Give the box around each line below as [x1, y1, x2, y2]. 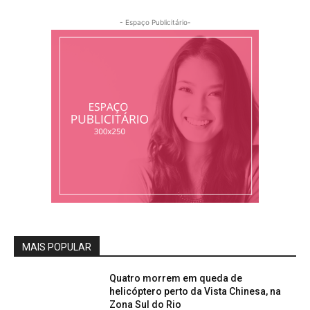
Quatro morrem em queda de [109, 272, 243, 284]
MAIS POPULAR [22, 241, 91, 253]
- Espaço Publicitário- [119, 17, 191, 26]
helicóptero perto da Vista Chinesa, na [109, 285, 282, 297]
